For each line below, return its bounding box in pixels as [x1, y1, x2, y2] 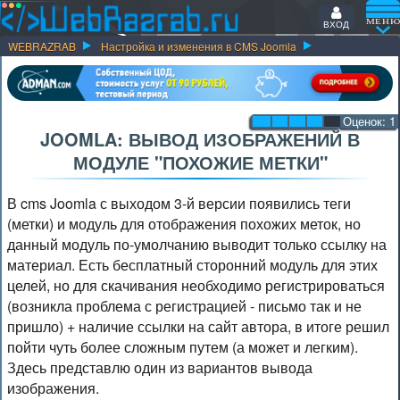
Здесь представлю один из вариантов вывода [7, 357, 312, 378]
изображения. [7, 378, 99, 398]
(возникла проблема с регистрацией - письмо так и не [7, 296, 362, 316]
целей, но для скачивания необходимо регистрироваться [7, 275, 385, 296]
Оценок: [343, 112, 389, 129]
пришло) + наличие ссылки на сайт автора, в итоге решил [7, 316, 389, 337]
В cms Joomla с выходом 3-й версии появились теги [7, 193, 351, 213]
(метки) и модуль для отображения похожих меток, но [7, 213, 361, 234]
